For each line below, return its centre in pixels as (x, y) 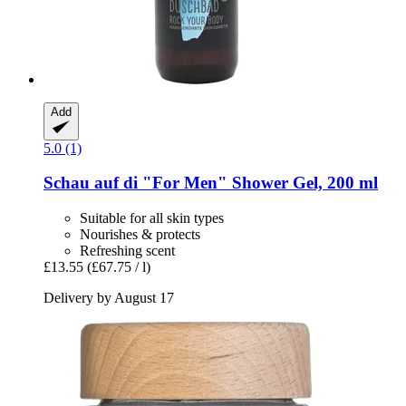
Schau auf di (91, 183)
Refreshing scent (127, 251)
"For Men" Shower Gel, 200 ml (258, 183)
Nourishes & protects (140, 235)
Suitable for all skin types (152, 218)
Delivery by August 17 (109, 298)
